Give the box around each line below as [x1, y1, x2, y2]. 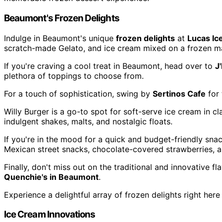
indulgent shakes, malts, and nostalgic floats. [4, 116, 172, 126]
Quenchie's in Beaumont [4, 171, 99, 182]
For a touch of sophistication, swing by [4, 88, 153, 99]
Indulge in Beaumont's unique [4, 33, 116, 43]
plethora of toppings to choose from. [4, 70, 144, 81]
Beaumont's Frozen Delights [4, 12, 119, 24]
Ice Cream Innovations [4, 209, 96, 221]
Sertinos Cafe [153, 88, 206, 99]
